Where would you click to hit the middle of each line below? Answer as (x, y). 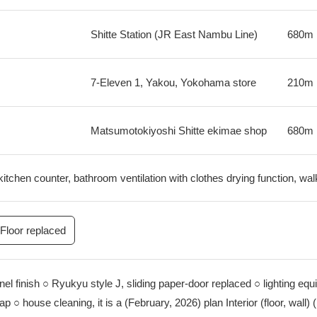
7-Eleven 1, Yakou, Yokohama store (173, 82)
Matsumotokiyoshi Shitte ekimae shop (178, 131)
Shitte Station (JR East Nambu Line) (174, 34)
